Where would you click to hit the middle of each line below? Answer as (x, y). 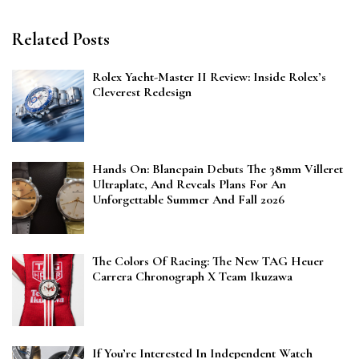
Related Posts (61, 40)
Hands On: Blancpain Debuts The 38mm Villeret (218, 169)
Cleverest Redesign (142, 93)
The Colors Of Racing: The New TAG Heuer (208, 262)
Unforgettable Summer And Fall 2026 (192, 200)
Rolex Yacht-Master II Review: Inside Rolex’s (209, 77)
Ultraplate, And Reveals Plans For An (189, 185)
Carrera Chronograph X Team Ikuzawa (192, 277)
